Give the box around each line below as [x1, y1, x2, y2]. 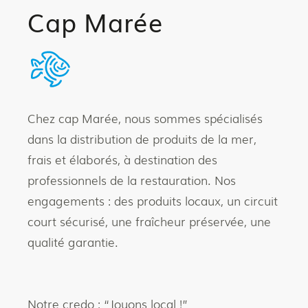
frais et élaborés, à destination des [27, 151, 218, 168]
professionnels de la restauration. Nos [27, 171, 236, 189]
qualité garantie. [27, 233, 119, 251]
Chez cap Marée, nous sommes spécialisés [27, 109, 263, 127]
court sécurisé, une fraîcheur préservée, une [27, 212, 272, 230]
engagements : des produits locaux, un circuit [27, 192, 278, 210]
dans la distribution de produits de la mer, [27, 130, 257, 148]
